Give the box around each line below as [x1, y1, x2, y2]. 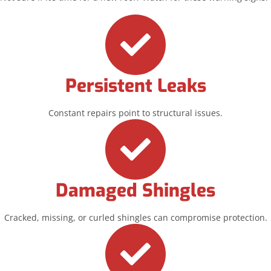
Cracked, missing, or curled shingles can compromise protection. [4, 211, 267, 223]
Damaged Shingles [56, 178, 215, 203]
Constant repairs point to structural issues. [48, 106, 223, 119]
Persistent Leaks [65, 73, 206, 98]
